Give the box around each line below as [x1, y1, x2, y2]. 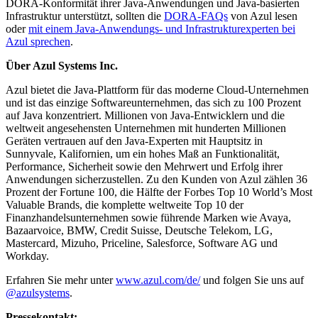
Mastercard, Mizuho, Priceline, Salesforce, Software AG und [6, 236, 278, 249]
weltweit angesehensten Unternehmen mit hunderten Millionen [6, 121, 286, 134]
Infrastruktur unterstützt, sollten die [6, 9, 164, 22]
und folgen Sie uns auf [200, 273, 304, 286]
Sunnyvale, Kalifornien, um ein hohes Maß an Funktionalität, [6, 147, 280, 160]
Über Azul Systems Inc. [6, 59, 118, 72]
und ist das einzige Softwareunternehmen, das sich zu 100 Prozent [6, 96, 301, 109]
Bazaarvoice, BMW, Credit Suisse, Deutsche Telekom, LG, [6, 224, 273, 236]
